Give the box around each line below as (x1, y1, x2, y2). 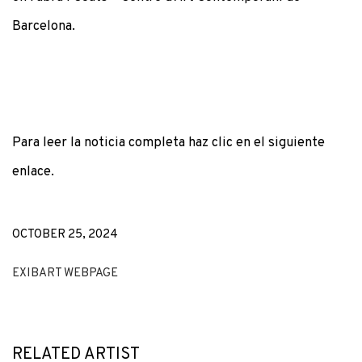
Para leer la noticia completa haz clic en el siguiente (12, 134, 325, 151)
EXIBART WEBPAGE (12, 266, 118, 281)
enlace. (12, 163, 54, 180)
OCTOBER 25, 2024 (12, 227, 118, 242)
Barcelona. (12, 18, 78, 35)
